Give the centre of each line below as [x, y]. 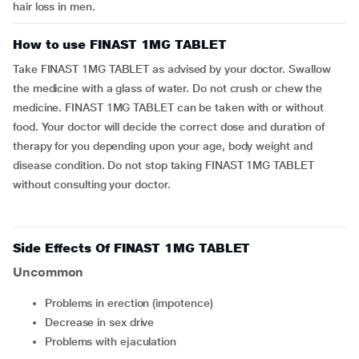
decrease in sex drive [103, 322]
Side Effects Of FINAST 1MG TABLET [132, 248]
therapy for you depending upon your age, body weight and [163, 146]
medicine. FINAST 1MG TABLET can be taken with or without [168, 107]
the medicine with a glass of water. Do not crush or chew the [168, 88]
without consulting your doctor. [92, 184]
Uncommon [48, 272]
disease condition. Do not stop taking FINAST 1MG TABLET [163, 165]
